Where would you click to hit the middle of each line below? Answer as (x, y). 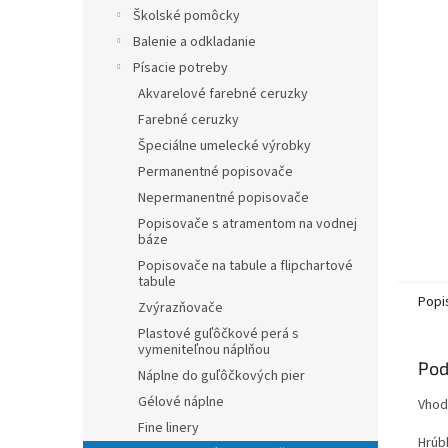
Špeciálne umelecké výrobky (224, 146)
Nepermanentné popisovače (223, 198)
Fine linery (168, 428)
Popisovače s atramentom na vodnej (247, 224)
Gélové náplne (181, 402)
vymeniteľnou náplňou (204, 350)
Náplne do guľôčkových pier (221, 376)
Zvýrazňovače (180, 308)
